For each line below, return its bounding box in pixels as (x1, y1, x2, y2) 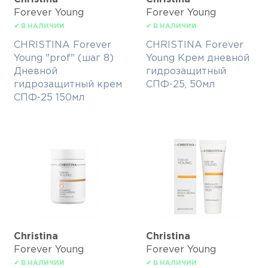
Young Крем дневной (146, 54, 249, 63)
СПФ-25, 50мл (146, 80, 215, 90)
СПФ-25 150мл (14, 93, 84, 103)
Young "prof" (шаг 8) (14, 54, 114, 63)
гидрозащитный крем (14, 80, 122, 90)
